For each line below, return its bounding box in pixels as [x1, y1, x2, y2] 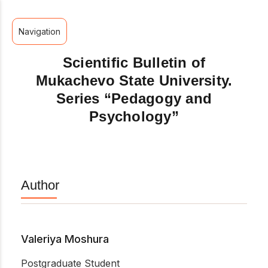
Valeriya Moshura [21, 232, 109, 245]
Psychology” [89, 108, 179, 124]
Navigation [19, 26, 60, 36]
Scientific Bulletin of [62, 54, 206, 71]
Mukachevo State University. [35, 72, 233, 89]
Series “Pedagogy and [56, 90, 212, 106]
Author [21, 178, 59, 193]
